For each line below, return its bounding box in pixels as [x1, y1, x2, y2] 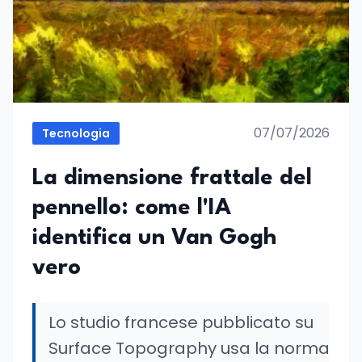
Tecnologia [42, 125, 110, 141]
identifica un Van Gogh [32, 227, 276, 250]
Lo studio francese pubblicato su [48, 311, 314, 334]
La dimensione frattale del [32, 167, 312, 190]
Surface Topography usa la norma [48, 337, 330, 360]
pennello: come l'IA [32, 197, 231, 220]
